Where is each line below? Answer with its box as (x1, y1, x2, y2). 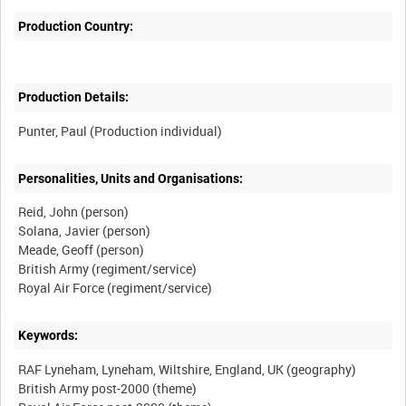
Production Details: (18, 90, 130, 105)
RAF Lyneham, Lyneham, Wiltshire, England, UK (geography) (18, 360, 357, 378)
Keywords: (18, 327, 79, 343)
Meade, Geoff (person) (18, 241, 145, 259)
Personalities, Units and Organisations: (18, 170, 244, 186)
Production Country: (18, 18, 134, 34)
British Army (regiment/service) (18, 260, 198, 278)
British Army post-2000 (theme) (18, 379, 198, 397)
